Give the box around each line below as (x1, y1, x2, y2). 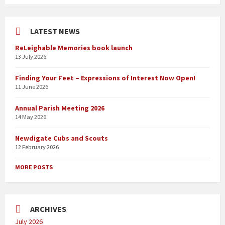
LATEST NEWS (30, 26, 80, 37)
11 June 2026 (15, 83, 48, 91)
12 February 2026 (15, 143, 59, 151)
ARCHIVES (30, 204, 66, 214)
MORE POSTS (15, 163, 53, 171)
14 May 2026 (15, 113, 46, 121)
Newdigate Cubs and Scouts (15, 134, 108, 143)
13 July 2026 (15, 53, 46, 61)
